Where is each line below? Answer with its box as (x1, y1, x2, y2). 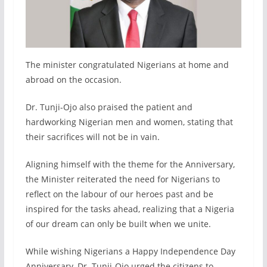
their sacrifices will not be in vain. (25, 131, 160, 143)
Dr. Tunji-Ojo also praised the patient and (25, 101, 193, 113)
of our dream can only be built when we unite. (25, 218, 211, 230)
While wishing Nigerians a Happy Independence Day (25, 246, 235, 257)
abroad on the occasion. (25, 74, 122, 86)
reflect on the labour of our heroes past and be (25, 188, 213, 200)
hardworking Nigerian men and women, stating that (25, 116, 233, 128)
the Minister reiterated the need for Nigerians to (25, 173, 220, 185)
